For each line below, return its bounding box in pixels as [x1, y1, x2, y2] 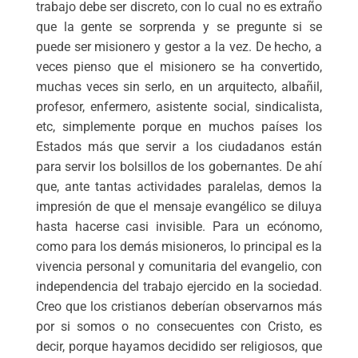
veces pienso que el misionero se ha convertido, [35, 58, 323, 74]
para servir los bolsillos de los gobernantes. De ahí [35, 158, 323, 174]
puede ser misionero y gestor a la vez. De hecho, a [35, 38, 323, 54]
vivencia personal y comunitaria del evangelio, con [35, 258, 323, 274]
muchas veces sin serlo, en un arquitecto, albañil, [35, 78, 323, 94]
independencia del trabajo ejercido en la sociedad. [35, 278, 323, 294]
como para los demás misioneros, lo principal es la [35, 238, 323, 254]
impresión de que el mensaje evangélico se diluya [35, 198, 323, 214]
